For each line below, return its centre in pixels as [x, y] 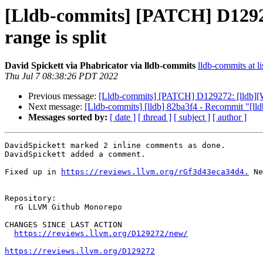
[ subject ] [192, 117]
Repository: [31, 198]
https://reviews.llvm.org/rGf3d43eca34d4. [155, 172]
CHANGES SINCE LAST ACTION [63, 225]
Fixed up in [33, 172]
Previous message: [63, 96]
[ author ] [230, 117]
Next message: [56, 107]
